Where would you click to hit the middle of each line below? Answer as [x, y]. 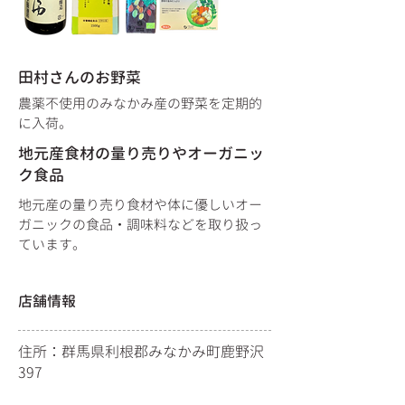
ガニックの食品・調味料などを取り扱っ [140, 225]
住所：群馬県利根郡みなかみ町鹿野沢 [141, 352]
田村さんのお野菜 [80, 77]
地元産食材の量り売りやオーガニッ [141, 153]
